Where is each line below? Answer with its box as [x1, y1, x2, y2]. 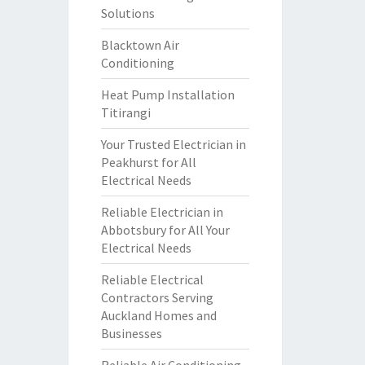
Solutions [100, 5, 155, 21]
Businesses [100, 325, 162, 341]
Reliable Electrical [100, 271, 204, 288]
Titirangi [100, 104, 151, 121]
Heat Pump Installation [100, 86, 235, 103]
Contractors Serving [100, 289, 213, 306]
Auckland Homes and [100, 307, 217, 323]
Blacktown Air [100, 37, 179, 53]
